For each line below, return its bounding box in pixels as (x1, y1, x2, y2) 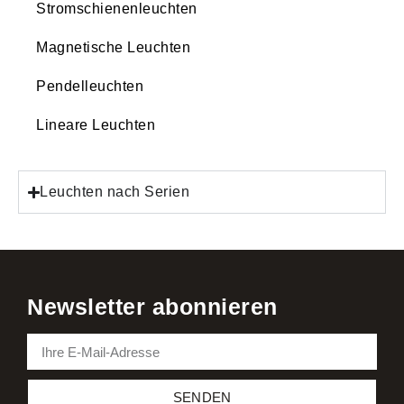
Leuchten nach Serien (40, 184, 190, 199)
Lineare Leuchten (36, 117, 155, 133)
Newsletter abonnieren (27, 294, 278, 319)
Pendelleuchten (36, 78, 143, 94)
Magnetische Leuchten (36, 40, 190, 55)
